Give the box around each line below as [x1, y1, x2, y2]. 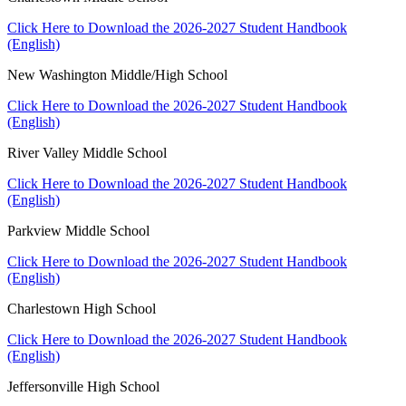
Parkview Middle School [7, 222, 150, 238]
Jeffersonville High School [7, 378, 159, 394]
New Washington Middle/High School [7, 66, 227, 82]
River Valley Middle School [7, 144, 167, 160]
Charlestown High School [7, 300, 156, 316]
